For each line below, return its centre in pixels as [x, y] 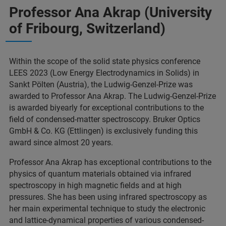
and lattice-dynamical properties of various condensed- [106, 220]
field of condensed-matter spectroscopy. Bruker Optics [105, 119]
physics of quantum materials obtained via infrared [100, 174]
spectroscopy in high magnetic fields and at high [95, 185]
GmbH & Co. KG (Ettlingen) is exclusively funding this [103, 131]
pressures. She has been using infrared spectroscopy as [108, 197]
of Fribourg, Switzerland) [87, 28]
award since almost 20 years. [61, 142]
